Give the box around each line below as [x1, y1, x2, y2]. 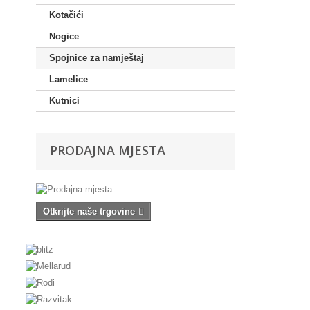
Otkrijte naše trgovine [43, 206, 135, 217]
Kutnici [49, 95, 80, 106]
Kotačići [49, 10, 84, 20]
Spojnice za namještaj [49, 53, 144, 63]
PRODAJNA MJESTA [50, 142, 165, 158]
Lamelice [49, 74, 88, 84]
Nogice [49, 31, 79, 42]
